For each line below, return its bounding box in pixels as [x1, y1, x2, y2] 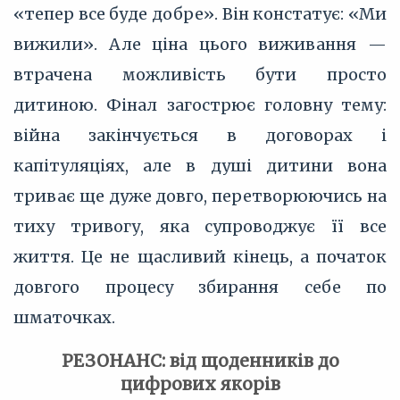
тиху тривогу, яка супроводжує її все [13, 216, 387, 237]
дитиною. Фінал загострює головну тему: [13, 95, 387, 115]
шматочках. [13, 307, 115, 328]
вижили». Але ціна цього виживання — [13, 34, 387, 54]
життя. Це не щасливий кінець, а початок [13, 246, 387, 267]
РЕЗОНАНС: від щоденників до [61, 350, 339, 371]
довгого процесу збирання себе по [13, 277, 387, 297]
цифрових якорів [120, 373, 280, 395]
